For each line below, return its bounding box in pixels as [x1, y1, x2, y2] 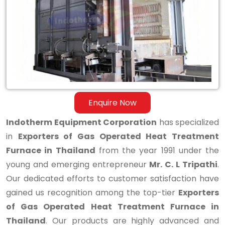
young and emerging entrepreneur [6, 159, 150, 170]
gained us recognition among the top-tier [6, 187, 178, 198]
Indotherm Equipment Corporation [6, 117, 157, 128]
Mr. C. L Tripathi [149, 159, 218, 170]
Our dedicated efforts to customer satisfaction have [6, 173, 219, 184]
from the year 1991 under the [95, 145, 219, 156]
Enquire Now [88, 96, 137, 108]
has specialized [157, 117, 219, 128]
